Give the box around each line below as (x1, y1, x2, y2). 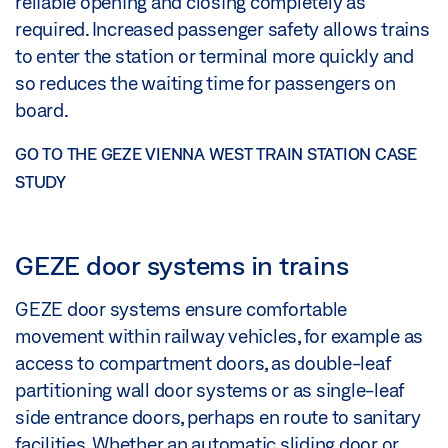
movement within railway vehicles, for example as (15, 324, 423, 347)
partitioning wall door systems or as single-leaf (15, 378, 404, 401)
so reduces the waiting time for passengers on (15, 71, 396, 94)
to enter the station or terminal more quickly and (15, 44, 414, 67)
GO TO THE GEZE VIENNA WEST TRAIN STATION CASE (15, 143, 417, 163)
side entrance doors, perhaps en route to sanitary (15, 405, 421, 428)
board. (15, 98, 69, 121)
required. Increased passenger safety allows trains (15, 17, 430, 40)
